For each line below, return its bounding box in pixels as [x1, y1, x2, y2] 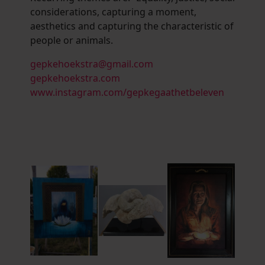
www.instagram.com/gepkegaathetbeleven [30, 86, 224, 99]
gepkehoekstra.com [30, 72, 120, 85]
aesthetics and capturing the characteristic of [30, 20, 234, 33]
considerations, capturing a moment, [30, 5, 196, 19]
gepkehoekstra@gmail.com [30, 57, 153, 71]
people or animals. [30, 34, 113, 47]
